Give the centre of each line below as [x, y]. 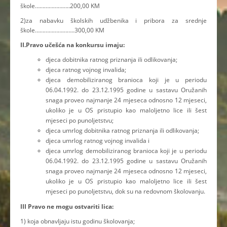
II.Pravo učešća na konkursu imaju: [72, 45]
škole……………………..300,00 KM [62, 30]
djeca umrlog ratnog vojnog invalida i [98, 141]
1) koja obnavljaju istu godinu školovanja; [78, 221]
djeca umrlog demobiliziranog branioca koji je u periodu [126, 151]
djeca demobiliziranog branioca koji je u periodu [126, 80]
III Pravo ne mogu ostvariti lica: [68, 207]
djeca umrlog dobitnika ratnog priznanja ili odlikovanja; [122, 131]
